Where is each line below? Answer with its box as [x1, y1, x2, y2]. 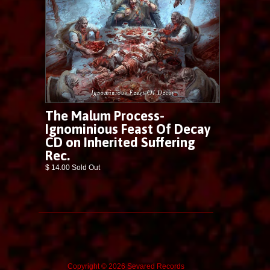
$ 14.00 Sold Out [45, 163, 100, 172]
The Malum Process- [45, 108, 165, 124]
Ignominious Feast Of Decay [45, 121, 211, 137]
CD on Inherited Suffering [45, 134, 195, 151]
